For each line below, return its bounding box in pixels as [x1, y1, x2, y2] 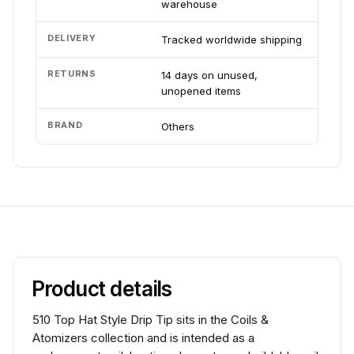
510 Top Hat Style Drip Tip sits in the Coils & [32, 312, 269, 327]
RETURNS [47, 68, 96, 79]
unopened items [161, 85, 241, 97]
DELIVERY [47, 32, 96, 43]
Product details [32, 277, 173, 301]
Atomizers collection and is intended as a [32, 330, 254, 345]
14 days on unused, [161, 69, 258, 81]
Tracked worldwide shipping [161, 33, 302, 46]
